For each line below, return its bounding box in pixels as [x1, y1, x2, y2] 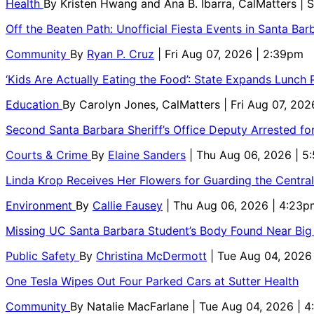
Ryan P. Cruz [87, 46, 154, 61]
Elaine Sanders [108, 147, 186, 162]
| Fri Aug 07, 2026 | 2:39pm [158, 46, 303, 61]
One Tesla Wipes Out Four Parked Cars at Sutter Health [6, 273, 299, 288]
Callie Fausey [93, 198, 163, 212]
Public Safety [6, 248, 79, 263]
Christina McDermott [96, 248, 207, 263]
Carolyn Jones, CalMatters [79, 97, 224, 111]
